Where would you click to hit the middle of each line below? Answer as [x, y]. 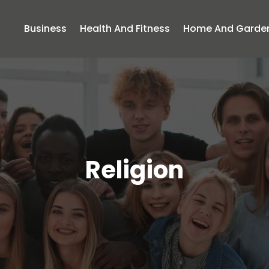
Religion [134, 170]
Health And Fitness [125, 29]
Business [46, 29]
